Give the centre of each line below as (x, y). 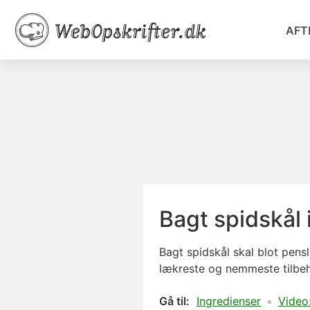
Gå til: (174, 301)
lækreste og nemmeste (221, 268)
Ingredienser (229, 301)
